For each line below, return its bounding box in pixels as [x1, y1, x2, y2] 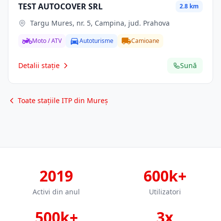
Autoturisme [79, 37, 113, 45]
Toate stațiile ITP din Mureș [18, 96, 108, 105]
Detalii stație [18, 61, 60, 70]
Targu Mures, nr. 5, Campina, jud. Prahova [30, 18, 170, 28]
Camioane [131, 37, 159, 45]
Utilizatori [148, 187, 181, 196]
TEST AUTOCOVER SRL [18, 1, 103, 12]
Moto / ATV [32, 37, 62, 45]
